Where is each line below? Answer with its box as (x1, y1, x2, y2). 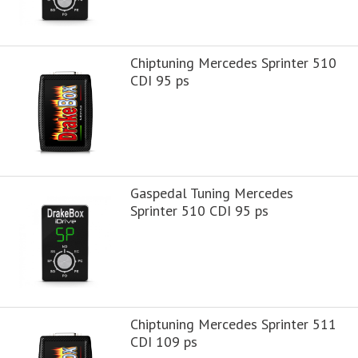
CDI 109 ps (129, 332, 197, 351)
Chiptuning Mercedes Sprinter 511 (129, 315, 336, 333)
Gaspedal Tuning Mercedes (129, 184, 293, 203)
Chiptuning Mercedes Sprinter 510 (129, 53, 336, 72)
